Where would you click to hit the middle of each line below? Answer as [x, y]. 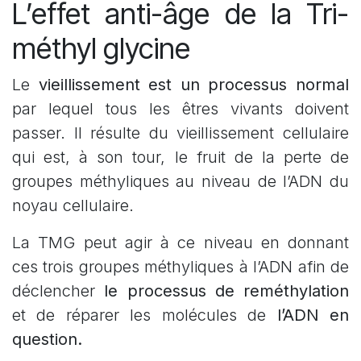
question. [47, 340]
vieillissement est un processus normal [194, 85]
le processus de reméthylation [222, 291]
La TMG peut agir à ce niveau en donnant [180, 243]
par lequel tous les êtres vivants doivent [180, 109]
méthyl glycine [101, 49]
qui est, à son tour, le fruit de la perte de [180, 158]
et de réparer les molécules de [139, 315]
